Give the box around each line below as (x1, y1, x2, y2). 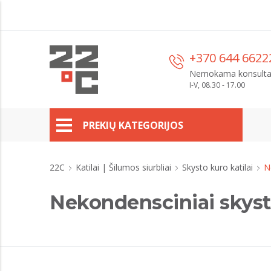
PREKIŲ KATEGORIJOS (83, 118, 183, 132)
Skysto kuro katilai (182, 162, 255, 173)
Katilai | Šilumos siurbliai (76, 162, 174, 173)
